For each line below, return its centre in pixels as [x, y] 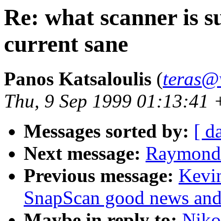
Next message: [82, 153]
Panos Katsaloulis [78, 79]
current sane [66, 44]
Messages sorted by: [106, 131]
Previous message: [99, 176]
